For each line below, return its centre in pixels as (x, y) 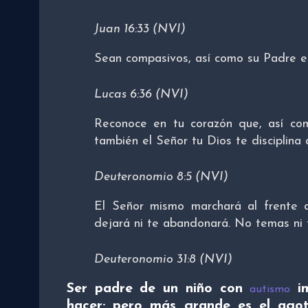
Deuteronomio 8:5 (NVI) (161, 177)
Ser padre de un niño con (158, 289)
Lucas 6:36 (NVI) (141, 95)
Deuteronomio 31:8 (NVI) (163, 260)
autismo (270, 290)
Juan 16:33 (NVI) (140, 30)
